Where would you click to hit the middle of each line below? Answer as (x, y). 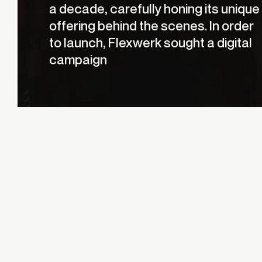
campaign (78, 59)
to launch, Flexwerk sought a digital (151, 42)
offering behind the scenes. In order (152, 25)
